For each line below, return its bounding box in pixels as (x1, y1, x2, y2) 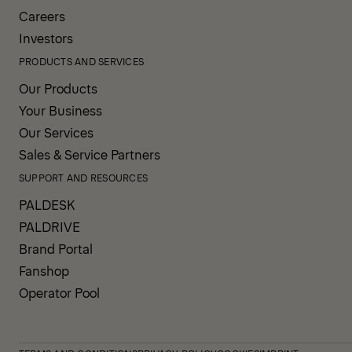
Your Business (19, 101, 102, 119)
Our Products (19, 79, 97, 97)
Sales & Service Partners (19, 145, 160, 163)
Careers (19, 7, 65, 25)
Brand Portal (19, 240, 93, 258)
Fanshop (19, 262, 69, 280)
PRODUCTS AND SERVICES (19, 55, 145, 68)
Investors (19, 29, 73, 47)
